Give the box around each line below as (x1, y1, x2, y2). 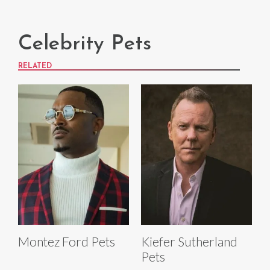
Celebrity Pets (18, 34, 151, 55)
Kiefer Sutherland (141, 234, 237, 250)
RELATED (18, 63, 52, 71)
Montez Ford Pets (18, 234, 115, 250)
